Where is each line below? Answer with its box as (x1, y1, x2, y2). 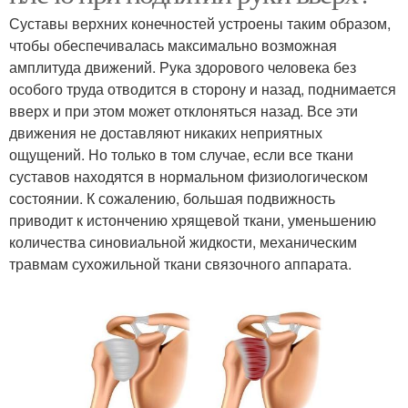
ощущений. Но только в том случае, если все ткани (9, 144, 353, 166)
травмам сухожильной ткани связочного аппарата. (9, 253, 352, 275)
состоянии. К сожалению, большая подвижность (9, 188, 335, 209)
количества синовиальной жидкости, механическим (9, 231, 357, 253)
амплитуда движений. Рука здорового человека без (9, 56, 356, 78)
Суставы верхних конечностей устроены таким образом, (9, 13, 391, 35)
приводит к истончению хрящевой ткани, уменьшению (9, 209, 376, 231)
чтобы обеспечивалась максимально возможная (9, 35, 337, 56)
